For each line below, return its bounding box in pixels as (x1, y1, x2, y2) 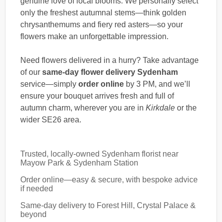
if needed (20, 184, 53, 193)
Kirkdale (146, 103, 175, 112)
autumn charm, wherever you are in (20, 103, 146, 112)
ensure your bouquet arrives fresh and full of (20, 91, 174, 100)
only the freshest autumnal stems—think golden (20, 8, 186, 17)
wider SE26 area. (20, 115, 81, 124)
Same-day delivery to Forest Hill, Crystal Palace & (20, 201, 196, 210)
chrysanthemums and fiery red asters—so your (20, 20, 183, 29)
